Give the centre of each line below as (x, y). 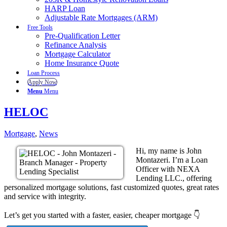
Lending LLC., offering (174, 178)
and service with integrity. (45, 196)
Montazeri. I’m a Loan (172, 160)
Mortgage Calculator (78, 54)
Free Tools (40, 27)
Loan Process (44, 73)
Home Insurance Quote (82, 63)
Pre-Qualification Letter (82, 36)
